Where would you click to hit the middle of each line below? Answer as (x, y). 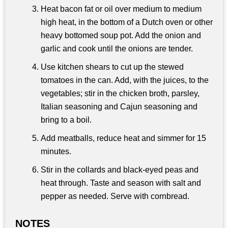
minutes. (56, 152)
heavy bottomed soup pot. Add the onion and (121, 36)
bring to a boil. (66, 120)
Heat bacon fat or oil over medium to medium (121, 9)
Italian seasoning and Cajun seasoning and (119, 107)
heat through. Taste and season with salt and (121, 183)
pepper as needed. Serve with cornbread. (115, 196)
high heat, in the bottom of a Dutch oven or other (127, 22)
